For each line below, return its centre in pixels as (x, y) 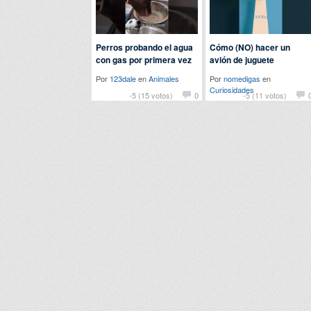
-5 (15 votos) (151, 95)
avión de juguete (242, 60)
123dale (123, 78)
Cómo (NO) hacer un (250, 47)
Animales (164, 78)
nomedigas (242, 78)
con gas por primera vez (144, 60)
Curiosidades (232, 90)
